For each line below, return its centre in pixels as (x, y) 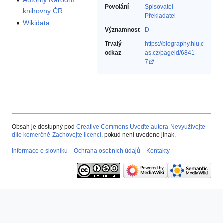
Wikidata (37, 23)
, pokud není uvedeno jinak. (138, 135)
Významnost (122, 30)
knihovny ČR (43, 11)
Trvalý (113, 44)
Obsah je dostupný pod (44, 127)
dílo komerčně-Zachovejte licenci (56, 135)
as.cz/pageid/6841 (170, 53)
